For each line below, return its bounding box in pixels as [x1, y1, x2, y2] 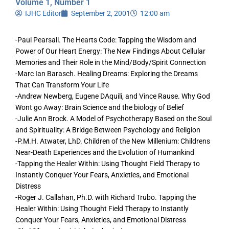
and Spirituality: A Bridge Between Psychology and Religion [15, 126, 200, 134]
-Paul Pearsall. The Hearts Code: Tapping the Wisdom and [15, 36, 196, 44]
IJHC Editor [25, 9, 61, 18]
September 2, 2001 [71, 9, 130, 18]
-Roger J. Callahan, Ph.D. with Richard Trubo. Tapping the [15, 193, 196, 202]
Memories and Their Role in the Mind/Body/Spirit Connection [15, 58, 206, 67]
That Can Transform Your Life [15, 81, 109, 89]
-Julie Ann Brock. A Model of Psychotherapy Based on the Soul [15, 114, 212, 123]
